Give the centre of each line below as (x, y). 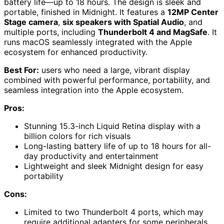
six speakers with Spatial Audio (123, 22)
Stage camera (31, 22)
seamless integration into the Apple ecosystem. (94, 90)
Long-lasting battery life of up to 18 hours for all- (117, 146)
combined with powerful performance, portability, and (107, 80)
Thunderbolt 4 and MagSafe (153, 32)
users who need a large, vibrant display (114, 70)
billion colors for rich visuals (77, 136)
